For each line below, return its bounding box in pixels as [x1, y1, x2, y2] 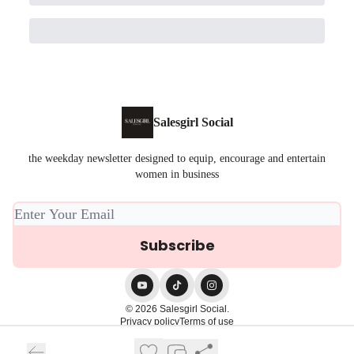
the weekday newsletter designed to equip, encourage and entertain [28, 153, 326, 165]
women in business [135, 168, 219, 181]
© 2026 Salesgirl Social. [125, 303, 229, 315]
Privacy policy [120, 316, 179, 328]
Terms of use [179, 316, 234, 328]
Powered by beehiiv [144, 334, 229, 348]
